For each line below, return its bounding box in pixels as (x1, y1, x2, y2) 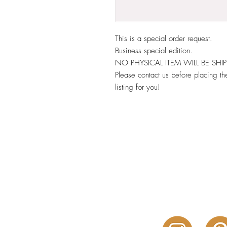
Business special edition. (115, 46, 193, 56)
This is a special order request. (115, 33, 212, 44)
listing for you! (115, 82, 160, 92)
